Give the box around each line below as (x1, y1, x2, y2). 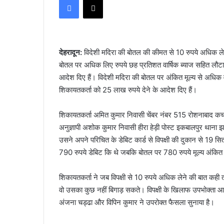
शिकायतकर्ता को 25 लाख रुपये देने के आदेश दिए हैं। (59, 85, 199, 95)
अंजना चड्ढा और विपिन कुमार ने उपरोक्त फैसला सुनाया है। (59, 197, 216, 207)
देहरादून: (59, 47, 84, 57)
